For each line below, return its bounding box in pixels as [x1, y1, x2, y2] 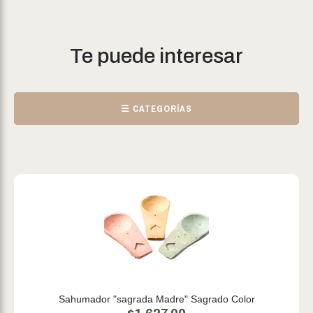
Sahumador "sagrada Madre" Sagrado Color [58, 293, 255, 305]
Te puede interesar [70, 45, 243, 67]
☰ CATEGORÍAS [121, 103, 192, 115]
